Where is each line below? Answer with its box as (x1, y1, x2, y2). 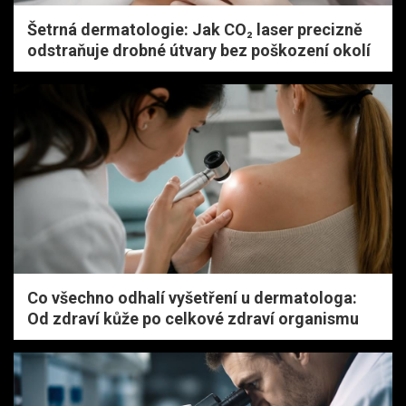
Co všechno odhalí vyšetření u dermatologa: (27, 288, 357, 308)
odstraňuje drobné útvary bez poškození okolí (27, 41, 371, 61)
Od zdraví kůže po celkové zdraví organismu (27, 309, 359, 329)
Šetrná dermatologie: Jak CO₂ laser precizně (27, 20, 362, 40)
